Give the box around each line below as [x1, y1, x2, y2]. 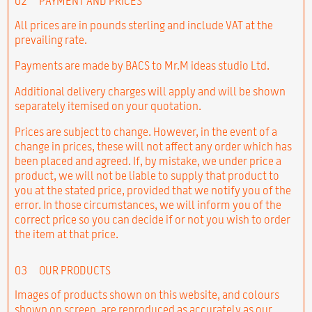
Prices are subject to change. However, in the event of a [14, 125, 277, 137]
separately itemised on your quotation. [14, 100, 201, 111]
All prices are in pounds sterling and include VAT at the [14, 19, 273, 31]
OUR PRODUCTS [36, 264, 111, 276]
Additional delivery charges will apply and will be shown [14, 85, 286, 97]
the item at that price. [14, 228, 118, 240]
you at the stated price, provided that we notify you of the [14, 184, 291, 196]
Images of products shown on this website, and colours [14, 288, 279, 300]
